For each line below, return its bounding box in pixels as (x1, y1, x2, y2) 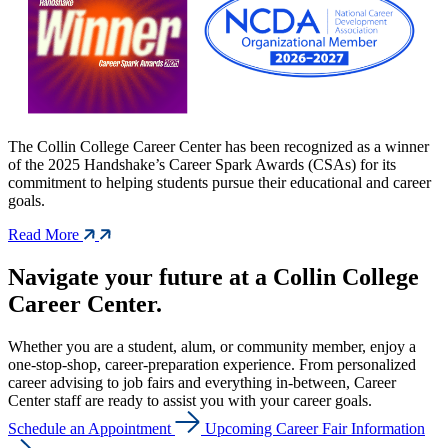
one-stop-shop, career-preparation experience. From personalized (8, 356, 416, 374)
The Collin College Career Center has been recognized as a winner (8, 138, 429, 156)
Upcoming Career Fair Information (205, 420, 425, 438)
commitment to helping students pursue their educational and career (8, 174, 431, 192)
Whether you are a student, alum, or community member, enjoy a (8, 338, 416, 356)
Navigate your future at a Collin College (8, 264, 419, 291)
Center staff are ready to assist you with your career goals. (8, 392, 380, 410)
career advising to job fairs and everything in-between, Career (8, 374, 396, 392)
